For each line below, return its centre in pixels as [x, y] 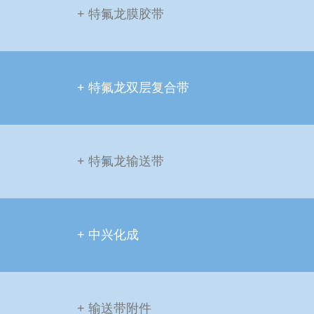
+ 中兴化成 [108, 235]
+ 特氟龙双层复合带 [133, 88]
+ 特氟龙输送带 [121, 161]
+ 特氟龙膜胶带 [121, 14]
